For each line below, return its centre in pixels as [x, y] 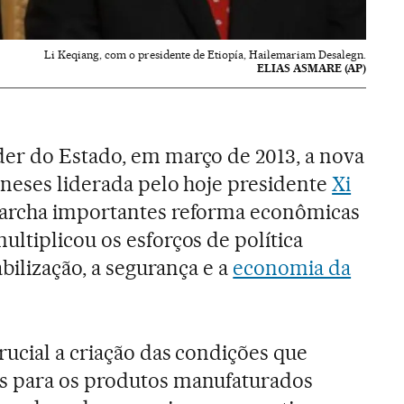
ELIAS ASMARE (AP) [312, 68]
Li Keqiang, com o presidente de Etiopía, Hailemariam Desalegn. [206, 54]
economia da [292, 267]
